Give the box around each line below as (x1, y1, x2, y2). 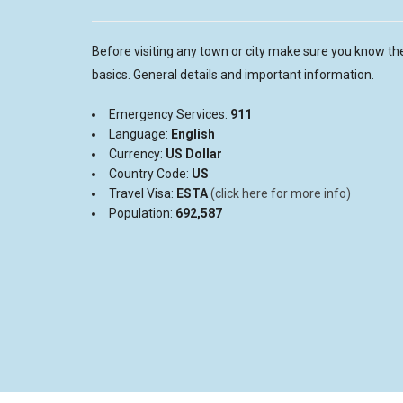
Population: (109, 205, 175, 220)
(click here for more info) (210, 185, 351, 201)
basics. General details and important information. (92, 67, 374, 82)
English (171, 126, 215, 141)
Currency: (109, 146, 166, 161)
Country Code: (109, 166, 192, 181)
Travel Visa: (109, 185, 176, 201)
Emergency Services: (109, 106, 230, 121)
